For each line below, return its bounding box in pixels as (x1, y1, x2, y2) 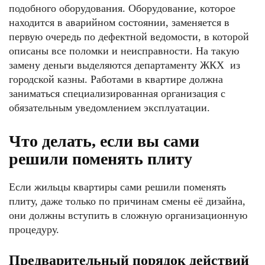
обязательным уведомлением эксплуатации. (9, 101, 210, 114)
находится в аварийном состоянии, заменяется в (9, 16, 230, 28)
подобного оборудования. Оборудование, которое (9, 2, 235, 14)
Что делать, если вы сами (9, 131, 199, 150)
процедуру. (9, 223, 59, 235)
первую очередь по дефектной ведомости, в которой (9, 30, 249, 43)
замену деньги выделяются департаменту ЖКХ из (9, 59, 240, 71)
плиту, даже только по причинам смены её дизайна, (9, 195, 245, 207)
